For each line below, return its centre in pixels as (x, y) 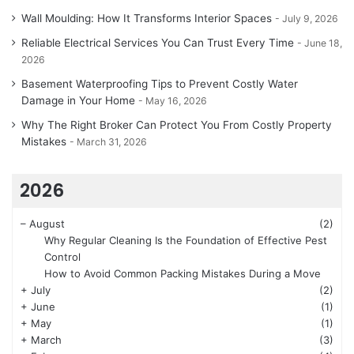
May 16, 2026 (176, 101)
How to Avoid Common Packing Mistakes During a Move (183, 274)
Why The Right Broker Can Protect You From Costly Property (177, 125)
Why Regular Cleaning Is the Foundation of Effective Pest (186, 241)
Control (62, 257)
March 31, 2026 (112, 142)
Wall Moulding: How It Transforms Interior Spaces (147, 19)
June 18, (323, 43)
